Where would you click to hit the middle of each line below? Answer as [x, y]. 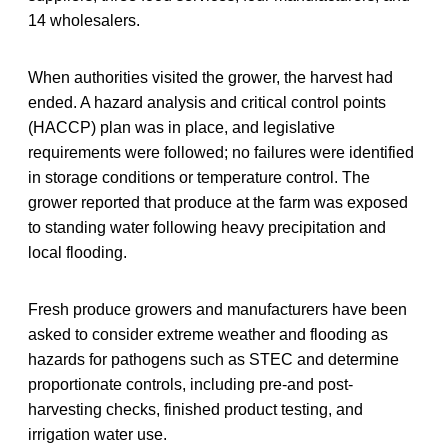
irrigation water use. [97, 434]
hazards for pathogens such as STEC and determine [213, 359]
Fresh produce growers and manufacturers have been [217, 309]
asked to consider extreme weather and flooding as [208, 334]
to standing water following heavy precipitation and [207, 227]
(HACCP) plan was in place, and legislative [181, 127]
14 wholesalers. [84, 20]
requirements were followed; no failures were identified [221, 152]
